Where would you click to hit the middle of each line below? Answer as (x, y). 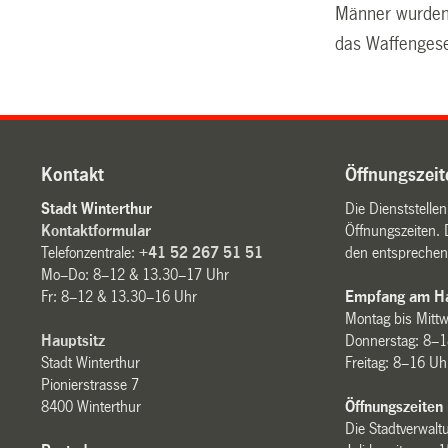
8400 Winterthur (91, 406)
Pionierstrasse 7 (90, 384)
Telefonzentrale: (90, 252)
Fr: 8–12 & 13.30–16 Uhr (119, 296)
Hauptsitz (73, 340)
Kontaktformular (96, 230)
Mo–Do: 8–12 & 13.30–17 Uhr (135, 274)
